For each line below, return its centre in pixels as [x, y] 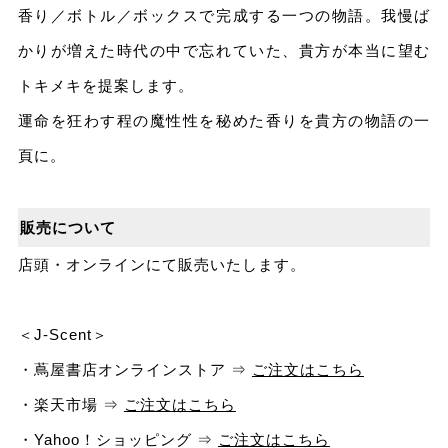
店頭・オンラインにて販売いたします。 [161, 265]
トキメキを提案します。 [105, 86]
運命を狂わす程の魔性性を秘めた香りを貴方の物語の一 [224, 121]
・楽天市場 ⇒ [70, 405]
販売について [67, 228]
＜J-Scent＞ [62, 335]
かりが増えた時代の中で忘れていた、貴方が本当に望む [224, 51]
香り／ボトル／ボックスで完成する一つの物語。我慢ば [224, 16]
